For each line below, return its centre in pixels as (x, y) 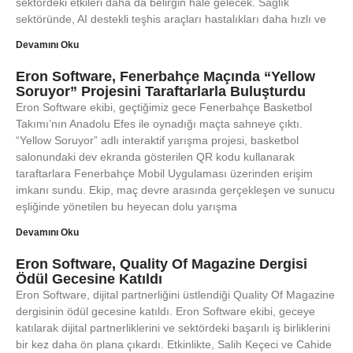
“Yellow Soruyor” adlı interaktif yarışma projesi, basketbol (157, 140)
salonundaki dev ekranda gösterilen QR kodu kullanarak (155, 157)
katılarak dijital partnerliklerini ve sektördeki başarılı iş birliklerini (173, 328)
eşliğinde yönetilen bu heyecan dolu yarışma (126, 206)
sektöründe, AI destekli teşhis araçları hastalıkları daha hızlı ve (171, 19)
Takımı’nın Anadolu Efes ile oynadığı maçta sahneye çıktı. (159, 124)
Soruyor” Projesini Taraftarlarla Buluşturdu (161, 91)
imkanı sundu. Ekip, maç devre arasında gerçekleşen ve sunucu (175, 190)
